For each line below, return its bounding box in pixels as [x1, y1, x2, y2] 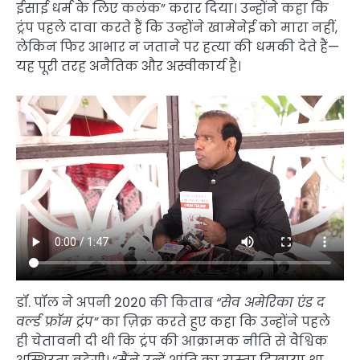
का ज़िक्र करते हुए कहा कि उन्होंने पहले [98, 312, 330, 331]
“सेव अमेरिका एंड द [216, 292, 325, 312]
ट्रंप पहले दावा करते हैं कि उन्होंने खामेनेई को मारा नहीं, [16, 18, 337, 37]
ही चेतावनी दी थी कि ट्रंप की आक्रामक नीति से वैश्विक [16, 331, 328, 350]
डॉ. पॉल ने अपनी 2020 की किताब [16, 292, 216, 312]
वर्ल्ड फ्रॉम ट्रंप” [16, 312, 98, 331]
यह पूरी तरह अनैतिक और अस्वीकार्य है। [16, 56, 241, 76]
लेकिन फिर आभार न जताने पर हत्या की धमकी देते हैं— [16, 37, 339, 56]
